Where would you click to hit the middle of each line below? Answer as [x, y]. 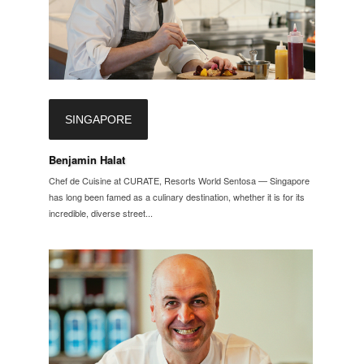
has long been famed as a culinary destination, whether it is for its [177, 196]
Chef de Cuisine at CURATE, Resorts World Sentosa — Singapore [179, 180]
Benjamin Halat [87, 159]
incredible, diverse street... [101, 212]
